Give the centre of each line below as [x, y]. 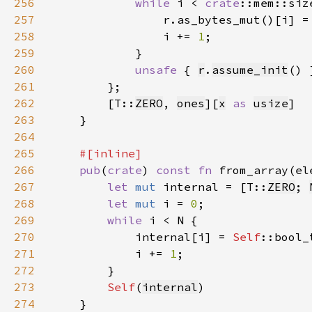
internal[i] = [142, 237]
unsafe [159, 70]
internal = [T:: [215, 187]
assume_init [250, 70]
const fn [187, 170]
